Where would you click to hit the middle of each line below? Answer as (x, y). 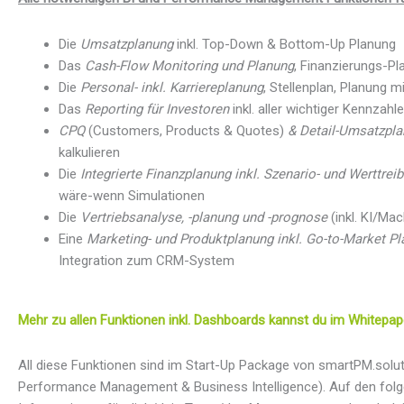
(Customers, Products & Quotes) (186, 130)
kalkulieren (89, 152)
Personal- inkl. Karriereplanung (172, 87)
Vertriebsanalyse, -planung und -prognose (204, 217)
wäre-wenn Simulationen (132, 195)
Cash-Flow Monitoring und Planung (189, 65)
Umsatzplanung (129, 44)
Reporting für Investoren (157, 109)
